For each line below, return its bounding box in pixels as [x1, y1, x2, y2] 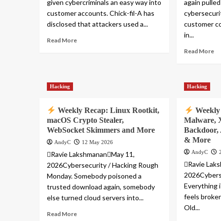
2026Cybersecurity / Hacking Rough [46, 161, 158, 170]
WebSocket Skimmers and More [46, 126, 155, 135]
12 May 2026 [81, 139, 113, 146]
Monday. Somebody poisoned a [46, 172, 142, 181]
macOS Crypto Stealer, [46, 116, 124, 125]
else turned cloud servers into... [46, 193, 144, 202]
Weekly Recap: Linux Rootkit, [55, 106, 159, 115]
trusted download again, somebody [46, 183, 155, 191]
